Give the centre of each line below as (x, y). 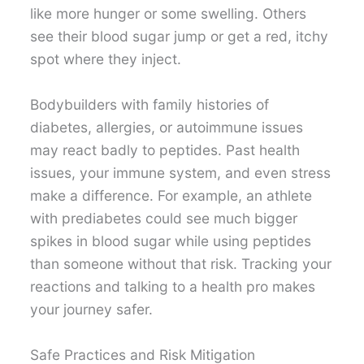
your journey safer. (92, 309)
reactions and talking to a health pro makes (173, 286)
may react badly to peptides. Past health (165, 149)
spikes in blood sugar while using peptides (171, 240)
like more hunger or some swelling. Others (169, 14)
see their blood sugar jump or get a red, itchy (180, 37)
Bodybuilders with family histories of (150, 104)
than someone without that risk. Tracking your (181, 263)
